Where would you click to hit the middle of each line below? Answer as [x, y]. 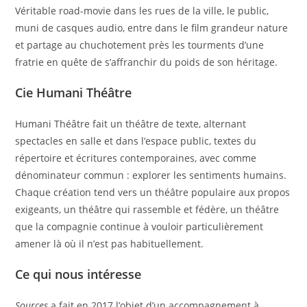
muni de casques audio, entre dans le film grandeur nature [152, 28]
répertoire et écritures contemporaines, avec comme [136, 158]
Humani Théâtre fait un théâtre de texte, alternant [131, 124]
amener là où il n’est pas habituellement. [110, 244]
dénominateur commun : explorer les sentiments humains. [151, 175]
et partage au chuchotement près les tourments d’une [140, 45]
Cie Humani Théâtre [74, 93]
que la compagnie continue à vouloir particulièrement [139, 226]
